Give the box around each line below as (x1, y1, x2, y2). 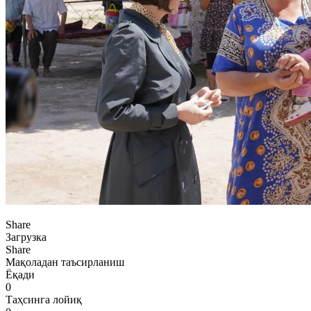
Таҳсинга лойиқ (6, 293, 82, 305)
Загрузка (6, 230, 47, 243)
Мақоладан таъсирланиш (6, 255, 124, 268)
